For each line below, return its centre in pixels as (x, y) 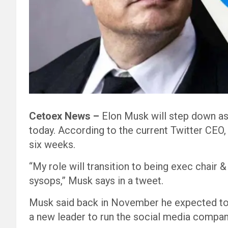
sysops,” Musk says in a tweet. (96, 181)
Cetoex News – (65, 116)
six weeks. (52, 145)
